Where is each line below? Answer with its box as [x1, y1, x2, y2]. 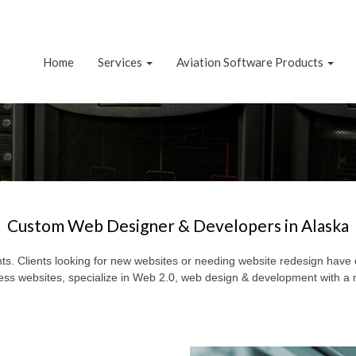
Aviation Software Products [176, 55, 323, 69]
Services [98, 55, 142, 69]
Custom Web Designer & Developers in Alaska [7, 215, 349, 235]
